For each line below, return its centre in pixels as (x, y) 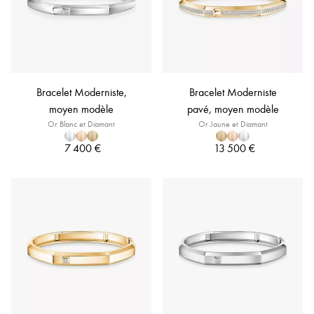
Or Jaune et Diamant (233, 124)
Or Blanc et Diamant (81, 124)
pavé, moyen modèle (233, 109)
